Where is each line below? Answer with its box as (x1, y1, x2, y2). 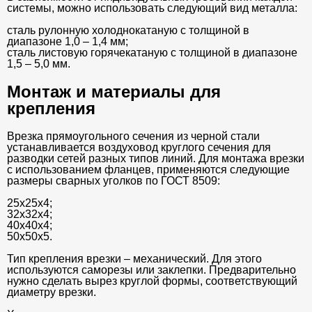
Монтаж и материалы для (7, 81, 221, 101)
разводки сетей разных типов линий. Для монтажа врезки (7, 152, 304, 164)
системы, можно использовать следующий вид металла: (7, 1, 297, 14)
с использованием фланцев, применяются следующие (7, 163, 290, 175)
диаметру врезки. (7, 286, 96, 298)
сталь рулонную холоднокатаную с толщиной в (7, 24, 249, 36)
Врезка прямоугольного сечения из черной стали (7, 130, 260, 142)
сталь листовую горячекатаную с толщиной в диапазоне (7, 46, 297, 58)
